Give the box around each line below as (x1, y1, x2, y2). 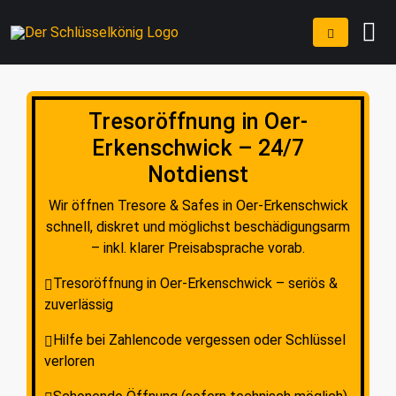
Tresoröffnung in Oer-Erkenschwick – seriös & (53, 275, 338, 292)
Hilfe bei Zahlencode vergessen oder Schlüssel (53, 331, 346, 348)
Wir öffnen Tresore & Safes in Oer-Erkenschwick (48, 197, 348, 214)
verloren (44, 353, 95, 369)
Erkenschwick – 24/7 (92, 135, 304, 161)
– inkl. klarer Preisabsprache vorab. (91, 240, 305, 256)
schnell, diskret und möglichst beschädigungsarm (46, 218, 350, 235)
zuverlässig (44, 296, 113, 313)
